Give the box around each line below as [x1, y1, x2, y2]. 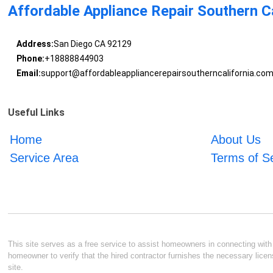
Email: [16, 68, 41, 79]
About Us [210, 133, 261, 147]
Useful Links [8, 107, 65, 119]
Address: [16, 39, 54, 49]
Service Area [10, 151, 79, 165]
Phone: [16, 54, 44, 64]
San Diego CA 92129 [53, 39, 132, 49]
